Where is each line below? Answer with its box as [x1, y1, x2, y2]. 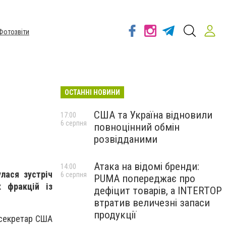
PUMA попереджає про [94, 173, 195, 185]
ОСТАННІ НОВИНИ [65, 88, 120, 96]
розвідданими [94, 133, 157, 145]
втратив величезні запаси [94, 197, 210, 209]
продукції [94, 209, 136, 221]
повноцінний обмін [94, 121, 180, 133]
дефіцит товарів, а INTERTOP [94, 185, 222, 197]
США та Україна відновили [94, 109, 212, 121]
